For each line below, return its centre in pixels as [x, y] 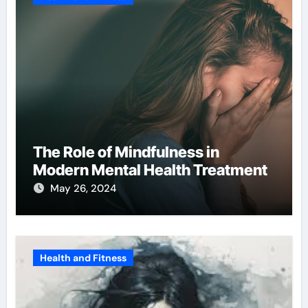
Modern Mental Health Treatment [150, 169]
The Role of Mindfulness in [126, 152]
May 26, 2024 [83, 188]
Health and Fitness [83, 257]
